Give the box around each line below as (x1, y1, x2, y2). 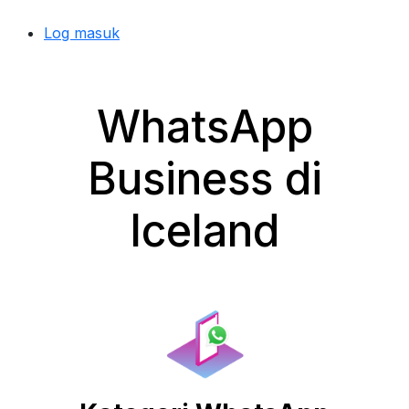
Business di (87, 152, 322, 205)
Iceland (130, 204, 279, 257)
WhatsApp (96, 100, 313, 153)
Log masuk (44, 24, 120, 42)
